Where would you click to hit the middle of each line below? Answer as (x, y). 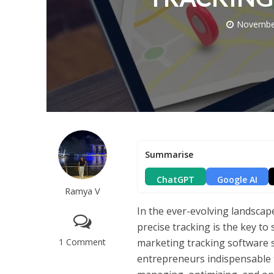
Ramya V (82, 191)
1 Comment (83, 242)
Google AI (238, 180)
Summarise (169, 155)
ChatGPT (176, 180)
